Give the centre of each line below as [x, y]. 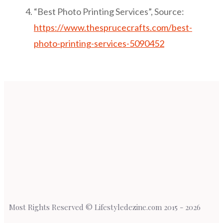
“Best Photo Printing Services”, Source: [109, 11]
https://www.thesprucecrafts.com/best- [113, 27]
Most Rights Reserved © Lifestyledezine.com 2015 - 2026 [105, 207]
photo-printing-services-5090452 [99, 43]
